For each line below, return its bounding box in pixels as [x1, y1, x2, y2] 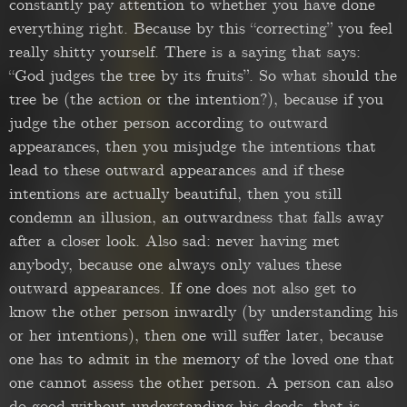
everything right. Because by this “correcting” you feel [9, 18, 392, 40]
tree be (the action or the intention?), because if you [9, 89, 383, 111]
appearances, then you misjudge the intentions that [9, 136, 376, 158]
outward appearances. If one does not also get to [9, 278, 356, 300]
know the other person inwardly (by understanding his [9, 302, 398, 323]
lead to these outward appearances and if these [9, 160, 344, 182]
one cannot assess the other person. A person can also [9, 372, 393, 394]
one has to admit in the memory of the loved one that [9, 349, 394, 371]
